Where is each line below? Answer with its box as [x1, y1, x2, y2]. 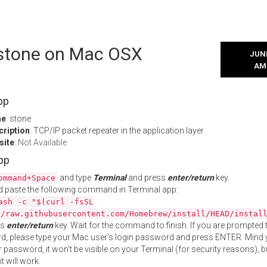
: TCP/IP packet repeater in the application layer [30, 126, 204, 135]
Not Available [18, 138, 67, 147]
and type [58, 173, 93, 182]
